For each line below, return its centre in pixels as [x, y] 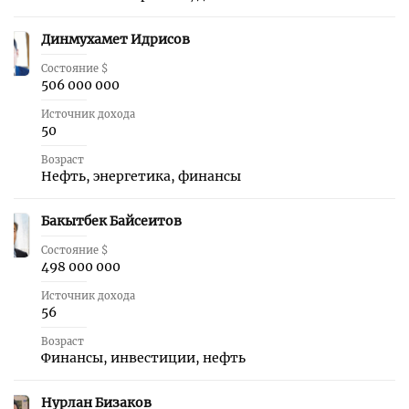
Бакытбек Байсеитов [111, 221]
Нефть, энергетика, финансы [141, 176]
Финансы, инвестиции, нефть [143, 358]
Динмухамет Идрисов [115, 39]
